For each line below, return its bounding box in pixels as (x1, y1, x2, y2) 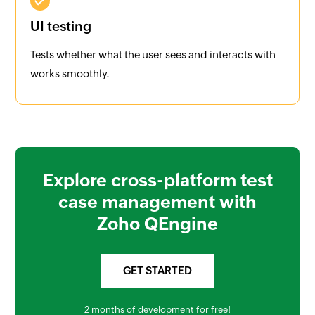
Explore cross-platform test (42, 170, 273, 191)
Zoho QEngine (97, 214, 218, 234)
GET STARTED (123, 264, 192, 277)
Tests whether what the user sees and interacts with (30, 49, 276, 60)
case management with (58, 192, 257, 212)
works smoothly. (30, 67, 110, 79)
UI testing (30, 18, 92, 34)
